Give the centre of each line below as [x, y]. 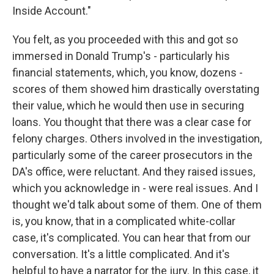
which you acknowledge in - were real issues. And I [135, 188]
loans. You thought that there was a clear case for [132, 122]
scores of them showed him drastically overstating [136, 89]
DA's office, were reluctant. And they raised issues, [134, 172]
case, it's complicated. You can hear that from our [131, 238]
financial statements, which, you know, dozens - [128, 72]
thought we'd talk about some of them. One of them [137, 205]
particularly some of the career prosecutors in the [132, 155]
